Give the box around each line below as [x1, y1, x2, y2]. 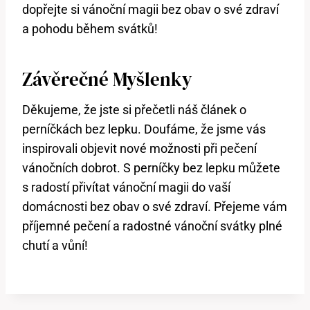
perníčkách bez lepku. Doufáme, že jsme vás [22, 122, 266, 137]
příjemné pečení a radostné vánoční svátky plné [22, 219, 282, 234]
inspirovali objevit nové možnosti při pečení [22, 141, 257, 156]
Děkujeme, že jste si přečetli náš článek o [22, 102, 246, 118]
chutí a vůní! [22, 238, 88, 253]
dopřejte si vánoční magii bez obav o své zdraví [22, 2, 279, 17]
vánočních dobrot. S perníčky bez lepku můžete [22, 161, 280, 176]
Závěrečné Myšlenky [22, 66, 192, 92]
